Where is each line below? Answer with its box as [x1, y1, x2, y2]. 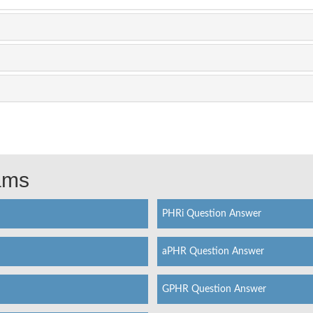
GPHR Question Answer [161, 284, 266, 294]
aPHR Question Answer [161, 246, 264, 256]
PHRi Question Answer [161, 208, 261, 219]
